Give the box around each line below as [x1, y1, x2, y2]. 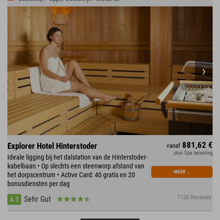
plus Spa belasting [174, 149, 213, 156]
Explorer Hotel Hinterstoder [7, 140, 97, 151]
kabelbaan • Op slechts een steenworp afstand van [7, 162, 144, 170]
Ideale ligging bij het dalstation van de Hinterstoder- [7, 153, 147, 161]
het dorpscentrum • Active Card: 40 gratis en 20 [7, 170, 135, 179]
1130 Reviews [177, 193, 212, 201]
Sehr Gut [24, 194, 51, 204]
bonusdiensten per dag [7, 179, 70, 188]
